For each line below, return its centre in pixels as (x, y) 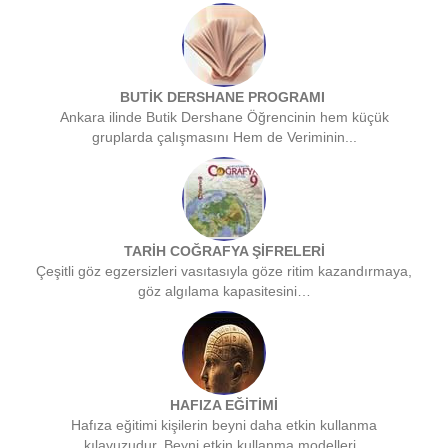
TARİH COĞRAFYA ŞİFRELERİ (224, 251)
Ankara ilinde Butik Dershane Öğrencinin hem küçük (224, 117)
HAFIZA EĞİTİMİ (224, 405)
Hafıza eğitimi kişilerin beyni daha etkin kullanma (224, 425)
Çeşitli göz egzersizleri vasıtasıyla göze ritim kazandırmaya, (224, 271)
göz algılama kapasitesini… (224, 291)
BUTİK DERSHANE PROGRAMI (224, 97)
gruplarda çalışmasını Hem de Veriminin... (224, 137)
